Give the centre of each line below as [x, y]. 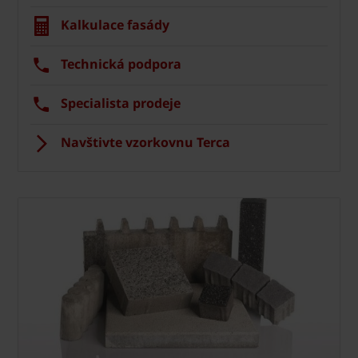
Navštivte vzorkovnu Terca [145, 142]
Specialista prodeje [121, 103]
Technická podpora [121, 64]
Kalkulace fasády [115, 25]
